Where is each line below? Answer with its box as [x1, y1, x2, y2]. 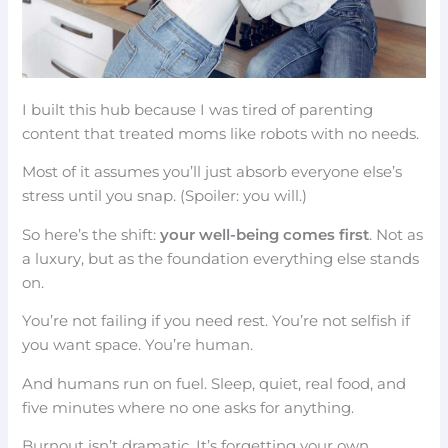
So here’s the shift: [22, 225, 161, 244]
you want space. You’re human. [22, 336, 254, 355]
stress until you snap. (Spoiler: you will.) [22, 187, 308, 206]
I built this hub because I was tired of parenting [22, 100, 374, 119]
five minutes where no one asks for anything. [22, 398, 355, 417]
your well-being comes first [160, 225, 370, 244]
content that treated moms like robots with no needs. [22, 124, 420, 143]
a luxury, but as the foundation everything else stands [22, 249, 420, 268]
